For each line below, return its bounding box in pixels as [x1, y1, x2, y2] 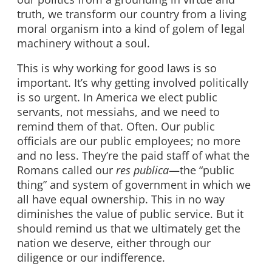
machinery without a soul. [17, 35, 150, 50]
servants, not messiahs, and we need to [17, 104, 220, 120]
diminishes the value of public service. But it [17, 206, 243, 222]
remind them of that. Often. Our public [17, 119, 215, 134]
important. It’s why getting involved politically [17, 75, 248, 90]
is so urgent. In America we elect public [17, 90, 217, 105]
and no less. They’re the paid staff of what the [17, 148, 250, 163]
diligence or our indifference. [17, 250, 165, 265]
